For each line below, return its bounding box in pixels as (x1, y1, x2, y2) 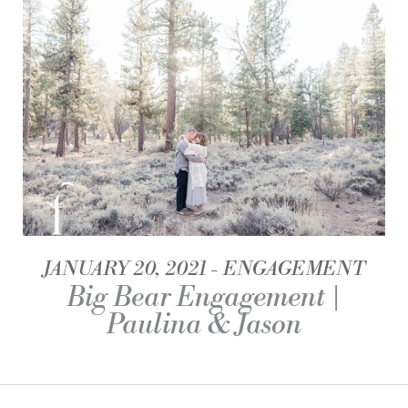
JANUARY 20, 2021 (43, 256, 206, 281)
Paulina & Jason (106, 307, 301, 342)
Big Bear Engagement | (66, 280, 342, 315)
